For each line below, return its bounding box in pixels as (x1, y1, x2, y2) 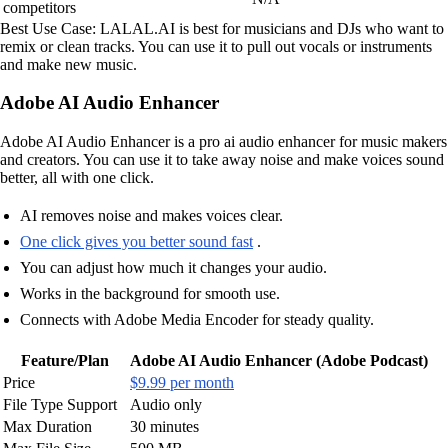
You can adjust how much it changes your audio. (20, 258, 327, 276)
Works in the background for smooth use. (20, 284, 280, 302)
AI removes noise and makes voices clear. (20, 206, 283, 224)
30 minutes (130, 417, 199, 435)
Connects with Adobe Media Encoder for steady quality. (20, 310, 374, 328)
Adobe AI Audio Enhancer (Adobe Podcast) (130, 351, 428, 369)
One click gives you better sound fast (20, 232, 253, 250)
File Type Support (3, 395, 117, 413)
